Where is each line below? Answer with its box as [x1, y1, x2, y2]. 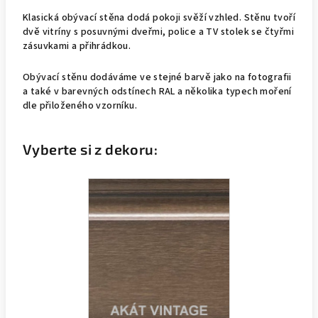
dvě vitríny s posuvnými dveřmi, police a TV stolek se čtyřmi [23, 25, 294, 39]
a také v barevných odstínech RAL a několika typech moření [23, 84, 292, 99]
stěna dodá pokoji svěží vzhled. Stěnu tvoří [99, 11, 296, 25]
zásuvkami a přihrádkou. [23, 39, 133, 53]
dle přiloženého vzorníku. [23, 99, 137, 113]
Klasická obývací [23, 11, 99, 25]
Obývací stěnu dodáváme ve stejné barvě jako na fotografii [23, 70, 292, 84]
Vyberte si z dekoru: [23, 141, 158, 158]
